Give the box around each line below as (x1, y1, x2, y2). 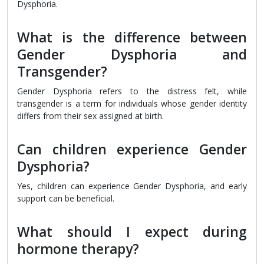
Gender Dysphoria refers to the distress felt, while (17, 85, 247, 97)
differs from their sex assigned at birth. (17, 110, 164, 122)
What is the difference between (17, 28, 247, 47)
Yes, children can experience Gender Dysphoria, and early (17, 180, 247, 192)
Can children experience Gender (17, 140, 247, 159)
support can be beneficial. (17, 193, 114, 204)
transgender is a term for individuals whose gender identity (17, 98, 247, 110)
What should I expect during (17, 223, 247, 242)
